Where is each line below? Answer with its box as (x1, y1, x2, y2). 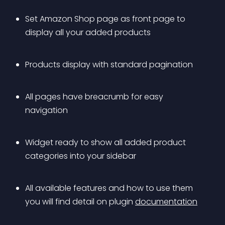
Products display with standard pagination (25, 59, 193, 70)
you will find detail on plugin (25, 196, 135, 207)
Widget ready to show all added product (25, 137, 188, 148)
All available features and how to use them (25, 182, 195, 194)
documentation (135, 196, 197, 207)
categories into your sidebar (25, 150, 136, 162)
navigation (25, 104, 68, 116)
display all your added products (25, 27, 151, 38)
